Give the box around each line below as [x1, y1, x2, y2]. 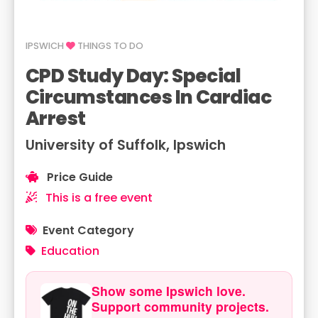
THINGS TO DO [75, 40, 143, 52]
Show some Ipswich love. [92, 282, 246, 300]
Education [41, 243, 99, 259]
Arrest [26, 105, 86, 131]
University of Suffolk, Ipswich [26, 136, 226, 155]
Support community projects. [92, 297, 269, 315]
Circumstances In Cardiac [26, 84, 272, 110]
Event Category [43, 222, 134, 238]
